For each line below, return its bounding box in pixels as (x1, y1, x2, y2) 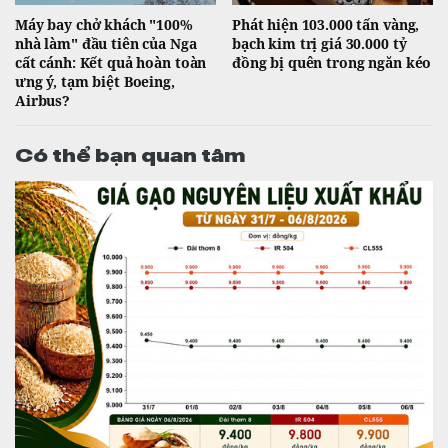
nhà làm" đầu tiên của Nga (15, 33, 197, 53)
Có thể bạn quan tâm (15, 139, 245, 166)
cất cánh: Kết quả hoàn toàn (15, 52, 207, 72)
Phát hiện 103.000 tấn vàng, (232, 14, 420, 34)
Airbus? (15, 90, 71, 110)
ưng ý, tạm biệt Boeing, (15, 71, 175, 91)
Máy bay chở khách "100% (15, 14, 193, 34)
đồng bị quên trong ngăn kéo (232, 52, 432, 72)
